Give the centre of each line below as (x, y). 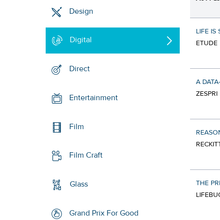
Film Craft (86, 155)
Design (82, 11)
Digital (81, 40)
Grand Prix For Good (104, 213)
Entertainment (94, 98)
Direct (80, 69)
